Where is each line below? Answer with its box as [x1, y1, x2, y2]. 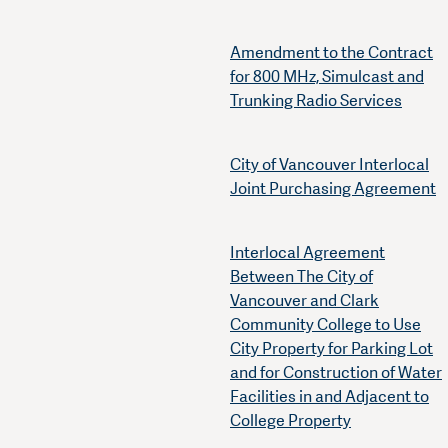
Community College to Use [230, 314, 421, 336]
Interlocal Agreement [230, 242, 385, 264]
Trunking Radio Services [230, 90, 402, 112]
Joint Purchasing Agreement [230, 178, 436, 200]
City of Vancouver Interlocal [230, 154, 429, 176]
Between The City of [230, 266, 373, 288]
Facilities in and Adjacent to [230, 386, 429, 408]
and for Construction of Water [230, 362, 442, 384]
